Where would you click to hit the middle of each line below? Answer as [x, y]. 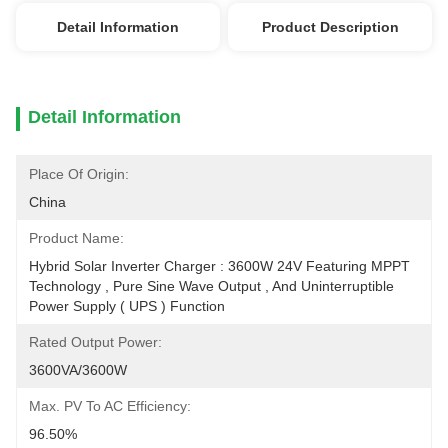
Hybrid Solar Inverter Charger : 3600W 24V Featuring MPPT [219, 266]
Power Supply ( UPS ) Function [127, 306]
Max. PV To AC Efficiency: [110, 406]
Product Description [330, 27]
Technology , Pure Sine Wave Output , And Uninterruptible [211, 286]
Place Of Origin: [79, 174]
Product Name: [76, 238]
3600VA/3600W [78, 370]
